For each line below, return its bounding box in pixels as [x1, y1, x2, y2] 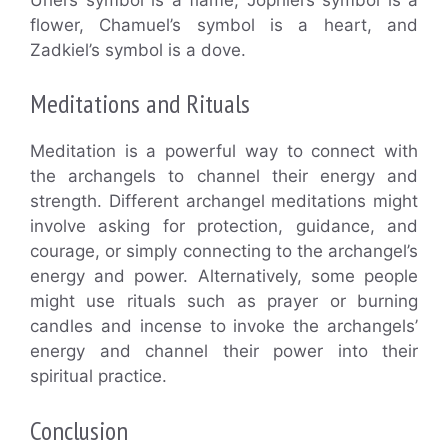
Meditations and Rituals [30, 87, 250, 121]
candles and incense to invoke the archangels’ [30, 316, 418, 337]
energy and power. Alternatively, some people [30, 266, 418, 287]
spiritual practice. [30, 366, 167, 387]
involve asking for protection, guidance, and [30, 216, 418, 237]
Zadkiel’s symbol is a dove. [30, 39, 246, 60]
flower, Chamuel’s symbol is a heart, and [30, 14, 418, 35]
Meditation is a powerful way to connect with [30, 141, 418, 162]
